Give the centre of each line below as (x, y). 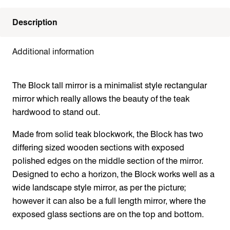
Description (35, 23)
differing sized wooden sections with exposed (98, 147)
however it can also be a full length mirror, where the (109, 200)
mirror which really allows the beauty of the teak (101, 99)
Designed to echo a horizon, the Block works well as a (113, 174)
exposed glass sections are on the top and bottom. (108, 214)
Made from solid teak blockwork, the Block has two (108, 134)
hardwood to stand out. (56, 112)
